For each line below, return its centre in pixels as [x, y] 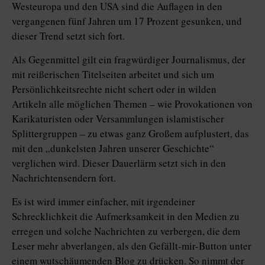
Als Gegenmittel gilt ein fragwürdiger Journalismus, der [129, 59]
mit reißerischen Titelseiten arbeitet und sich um [113, 74]
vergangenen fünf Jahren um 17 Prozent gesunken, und [127, 21]
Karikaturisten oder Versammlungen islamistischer [118, 119]
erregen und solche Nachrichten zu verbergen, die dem [126, 231]
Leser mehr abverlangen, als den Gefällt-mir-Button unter [132, 246]
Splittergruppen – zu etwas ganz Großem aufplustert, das [130, 133]
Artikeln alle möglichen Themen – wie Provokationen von [132, 104]
